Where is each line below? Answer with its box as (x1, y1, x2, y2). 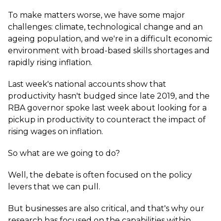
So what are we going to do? (8, 148, 120, 158)
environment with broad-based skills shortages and (8, 46, 210, 55)
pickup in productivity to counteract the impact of (8, 115, 206, 124)
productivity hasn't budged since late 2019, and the (8, 91, 210, 101)
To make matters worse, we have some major (8, 10, 185, 20)
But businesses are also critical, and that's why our (8, 204, 204, 213)
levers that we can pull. (8, 182, 100, 191)
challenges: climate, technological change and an (8, 22, 203, 32)
